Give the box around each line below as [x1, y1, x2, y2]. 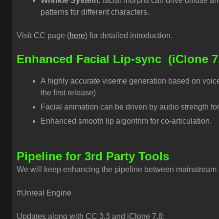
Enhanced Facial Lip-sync [17, 52, 165, 66]
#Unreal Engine [17, 189, 71, 197]
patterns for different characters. [41, 8, 149, 16]
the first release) [41, 88, 98, 97]
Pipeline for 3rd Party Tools [17, 150, 169, 163]
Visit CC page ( [17, 31, 69, 40]
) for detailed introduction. [85, 31, 175, 40]
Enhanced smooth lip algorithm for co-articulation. [41, 117, 212, 125]
